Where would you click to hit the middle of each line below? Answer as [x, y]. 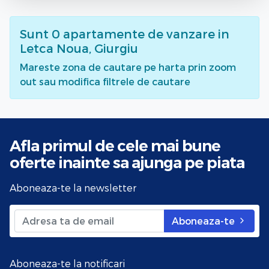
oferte [34, 162]
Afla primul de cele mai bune [115, 145]
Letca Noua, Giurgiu [79, 48]
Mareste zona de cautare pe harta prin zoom [128, 67]
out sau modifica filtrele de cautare [105, 81]
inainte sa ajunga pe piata [151, 162]
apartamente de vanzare [139, 33]
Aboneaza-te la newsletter [73, 187]
